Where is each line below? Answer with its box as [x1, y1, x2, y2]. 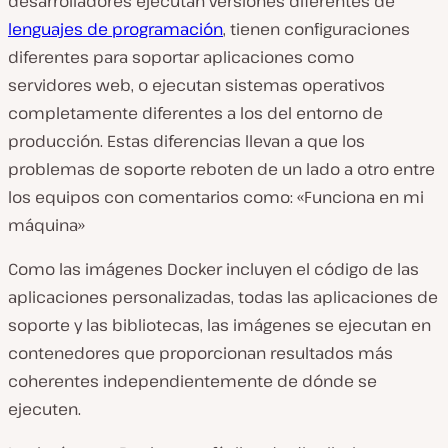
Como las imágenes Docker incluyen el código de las [8, 258, 419, 280]
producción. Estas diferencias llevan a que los [8, 130, 365, 152]
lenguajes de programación [8, 18, 223, 40]
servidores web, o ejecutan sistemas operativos [8, 74, 385, 96]
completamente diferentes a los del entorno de [8, 102, 383, 124]
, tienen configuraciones [223, 18, 410, 40]
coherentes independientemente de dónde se [8, 370, 377, 392]
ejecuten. [8, 398, 81, 420]
